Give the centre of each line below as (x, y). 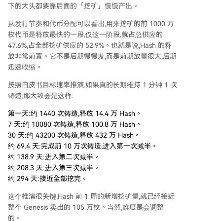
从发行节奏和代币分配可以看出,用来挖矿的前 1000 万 (91, 24)
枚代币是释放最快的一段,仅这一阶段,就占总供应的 (85, 35)
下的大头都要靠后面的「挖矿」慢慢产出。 (74, 6)
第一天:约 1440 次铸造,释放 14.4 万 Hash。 (75, 114)
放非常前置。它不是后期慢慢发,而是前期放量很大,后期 (92, 56)
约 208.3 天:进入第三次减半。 (54, 168)
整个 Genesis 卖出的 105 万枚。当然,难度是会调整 (86, 207)
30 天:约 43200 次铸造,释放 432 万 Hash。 (74, 135)
